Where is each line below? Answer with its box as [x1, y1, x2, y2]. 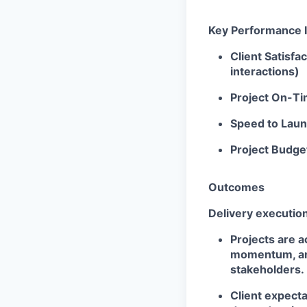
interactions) [230, 64, 299, 78]
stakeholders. [230, 262, 304, 276]
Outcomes [208, 180, 265, 194]
